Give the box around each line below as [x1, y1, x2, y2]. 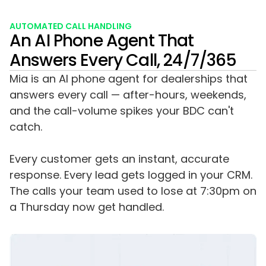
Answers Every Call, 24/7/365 [9, 49, 237, 72]
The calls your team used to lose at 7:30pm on [9, 183, 256, 199]
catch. [9, 119, 42, 135]
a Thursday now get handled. [9, 199, 164, 215]
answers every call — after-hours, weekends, [9, 87, 246, 103]
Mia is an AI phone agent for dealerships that [9, 71, 248, 87]
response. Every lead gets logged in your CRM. [9, 167, 252, 183]
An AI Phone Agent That [9, 29, 194, 53]
